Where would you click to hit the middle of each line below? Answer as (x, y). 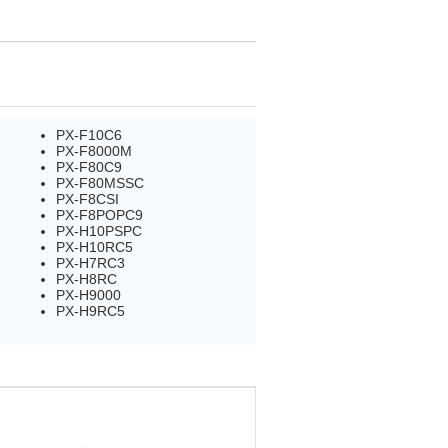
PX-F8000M (94, 150)
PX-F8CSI (87, 198)
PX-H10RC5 (94, 246)
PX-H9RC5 (90, 310)
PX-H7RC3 (90, 262)
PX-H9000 (88, 294)
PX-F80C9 (89, 166)
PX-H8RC (86, 278)
